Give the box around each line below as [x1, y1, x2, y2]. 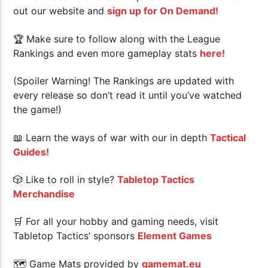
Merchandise [13, 188, 75, 200]
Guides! [13, 145, 50, 158]
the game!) [13, 103, 62, 116]
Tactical [210, 131, 246, 144]
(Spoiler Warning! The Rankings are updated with [13, 75, 234, 87]
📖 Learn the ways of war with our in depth [13, 131, 211, 144]
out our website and [13, 5, 108, 17]
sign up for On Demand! [107, 5, 219, 17]
